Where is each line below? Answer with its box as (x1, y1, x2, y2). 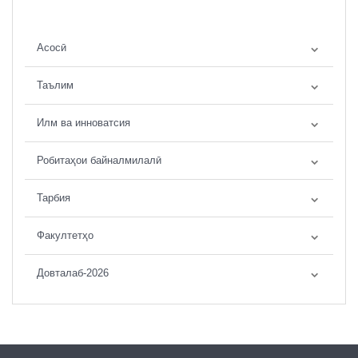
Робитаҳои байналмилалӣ (37, 153, 161, 166)
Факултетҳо (37, 229, 93, 241)
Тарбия (37, 191, 70, 204)
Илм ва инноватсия (37, 116, 130, 129)
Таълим (37, 78, 74, 91)
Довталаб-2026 (37, 266, 109, 279)
